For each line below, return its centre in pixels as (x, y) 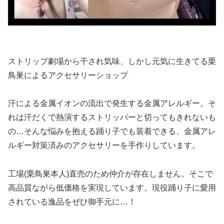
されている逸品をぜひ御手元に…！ (72, 202)
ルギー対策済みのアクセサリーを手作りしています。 (104, 145)
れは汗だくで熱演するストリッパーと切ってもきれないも (112, 117)
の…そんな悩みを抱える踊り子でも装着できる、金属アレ (112, 131)
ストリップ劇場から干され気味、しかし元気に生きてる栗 (112, 61)
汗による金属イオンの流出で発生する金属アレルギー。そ (112, 103)
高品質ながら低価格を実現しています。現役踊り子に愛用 (112, 188)
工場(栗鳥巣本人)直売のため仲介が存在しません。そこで (110, 174)
